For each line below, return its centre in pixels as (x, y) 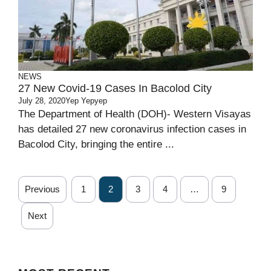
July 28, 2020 (42, 101)
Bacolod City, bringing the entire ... (96, 144)
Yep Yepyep (86, 101)
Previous (42, 189)
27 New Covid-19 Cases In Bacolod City (115, 88)
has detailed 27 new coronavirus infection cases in (132, 129)
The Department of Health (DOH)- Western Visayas (135, 114)
